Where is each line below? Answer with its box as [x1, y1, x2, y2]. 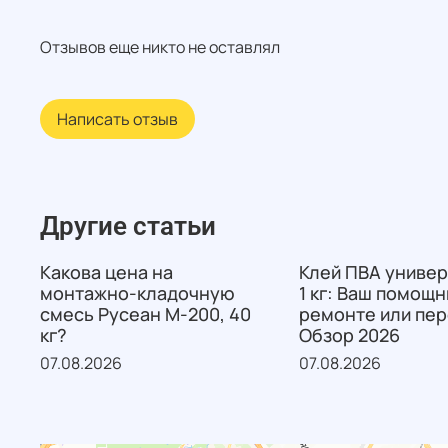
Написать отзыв [57, 108, 178, 131]
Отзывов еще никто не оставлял [40, 36, 280, 59]
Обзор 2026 [298, 323, 400, 348]
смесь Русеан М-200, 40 [40, 302, 251, 327]
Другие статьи [40, 211, 216, 242]
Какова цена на [40, 260, 173, 285]
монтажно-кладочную [40, 281, 235, 306]
